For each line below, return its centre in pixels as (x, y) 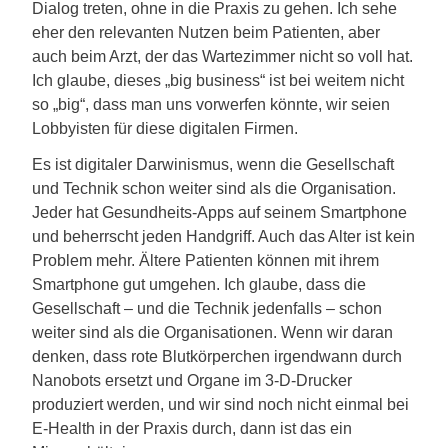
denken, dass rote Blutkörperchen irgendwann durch (217, 356)
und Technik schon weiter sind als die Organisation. (214, 188)
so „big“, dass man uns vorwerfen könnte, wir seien (211, 104)
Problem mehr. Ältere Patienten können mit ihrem (205, 260)
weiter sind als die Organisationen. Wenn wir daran (212, 332)
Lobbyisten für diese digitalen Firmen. (165, 128)
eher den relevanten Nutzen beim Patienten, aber (206, 32)
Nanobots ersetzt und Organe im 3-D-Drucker (192, 380)
